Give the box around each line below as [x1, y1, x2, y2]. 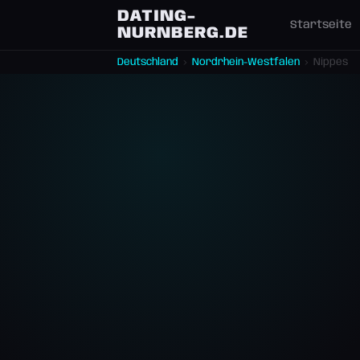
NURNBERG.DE [117, 25, 248, 42]
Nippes [313, 57, 348, 67]
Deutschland [117, 57, 178, 67]
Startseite [289, 19, 352, 31]
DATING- [117, 8, 196, 25]
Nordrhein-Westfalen [192, 57, 300, 67]
